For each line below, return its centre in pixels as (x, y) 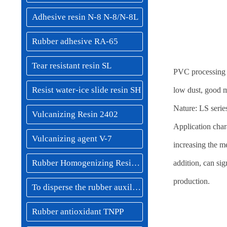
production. (192, 181)
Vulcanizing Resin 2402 (75, 114)
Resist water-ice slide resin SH (86, 90)
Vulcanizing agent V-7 (72, 139)
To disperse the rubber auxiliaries (137, 187)
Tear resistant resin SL (72, 66)
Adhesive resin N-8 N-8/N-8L (85, 17)
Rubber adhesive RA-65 (75, 41)
